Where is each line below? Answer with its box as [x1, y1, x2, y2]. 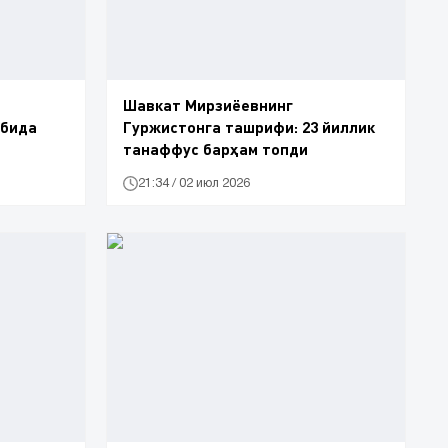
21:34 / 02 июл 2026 [138, 177, 250, 189]
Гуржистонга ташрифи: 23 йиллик [123, 117, 375, 137]
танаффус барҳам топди [123, 139, 308, 159]
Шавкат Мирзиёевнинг [123, 95, 293, 115]
